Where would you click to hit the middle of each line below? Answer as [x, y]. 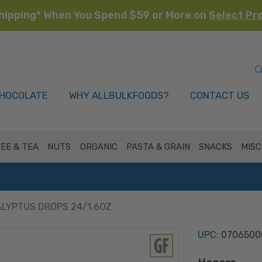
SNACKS [216, 147]
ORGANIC [99, 147]
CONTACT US [220, 95]
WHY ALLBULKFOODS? [119, 95]
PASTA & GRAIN [158, 147]
